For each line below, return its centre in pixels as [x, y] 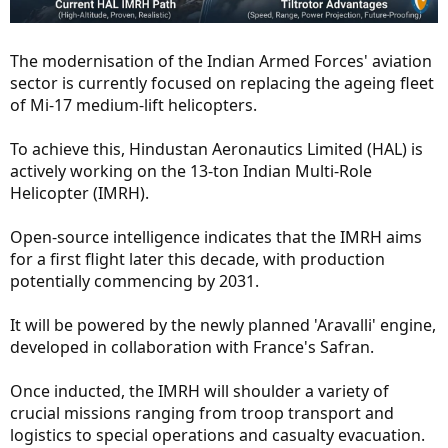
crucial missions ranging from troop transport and [202, 412]
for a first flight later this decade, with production [197, 258]
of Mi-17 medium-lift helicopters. [133, 104]
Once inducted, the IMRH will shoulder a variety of [199, 390]
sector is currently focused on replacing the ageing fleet [222, 82]
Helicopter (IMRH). [79, 192]
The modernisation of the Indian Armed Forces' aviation [221, 60]
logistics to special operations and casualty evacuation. [217, 434]
